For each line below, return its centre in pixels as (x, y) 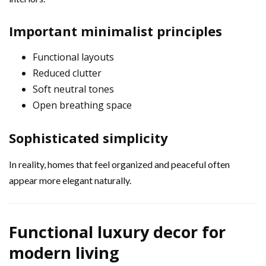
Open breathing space (82, 105)
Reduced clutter (67, 73)
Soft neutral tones (73, 89)
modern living (64, 252)
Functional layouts (73, 57)
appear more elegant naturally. (70, 180)
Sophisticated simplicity (88, 137)
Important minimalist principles (115, 31)
